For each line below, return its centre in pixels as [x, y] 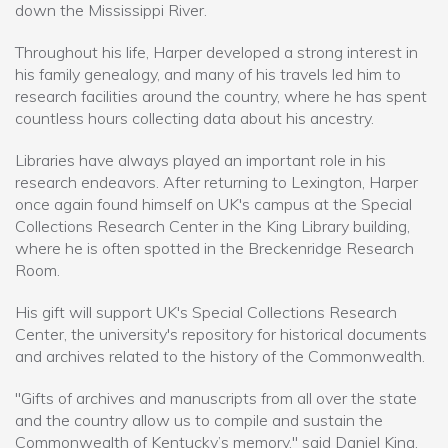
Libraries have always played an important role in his [200, 159]
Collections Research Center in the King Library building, [212, 225]
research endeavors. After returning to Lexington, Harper [216, 181]
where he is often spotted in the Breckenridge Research [214, 247]
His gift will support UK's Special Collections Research [206, 311]
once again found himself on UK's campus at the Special [213, 203]
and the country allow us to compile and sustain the [199, 419]
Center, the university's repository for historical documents [221, 333]
